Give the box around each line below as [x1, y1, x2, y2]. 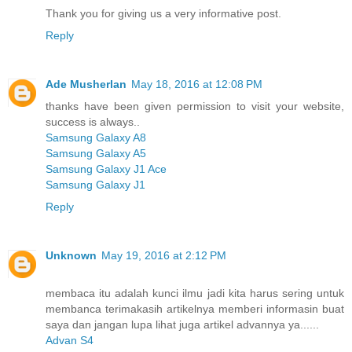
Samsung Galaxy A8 [46, 131, 146, 145]
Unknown [46, 249, 97, 262]
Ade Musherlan [46, 78, 126, 91]
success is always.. [46, 115, 140, 129]
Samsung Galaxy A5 [46, 147, 146, 160]
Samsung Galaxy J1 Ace [46, 163, 167, 176]
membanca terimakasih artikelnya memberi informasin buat [46, 302, 344, 316]
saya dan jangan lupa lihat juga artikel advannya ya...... [46, 318, 319, 332]
